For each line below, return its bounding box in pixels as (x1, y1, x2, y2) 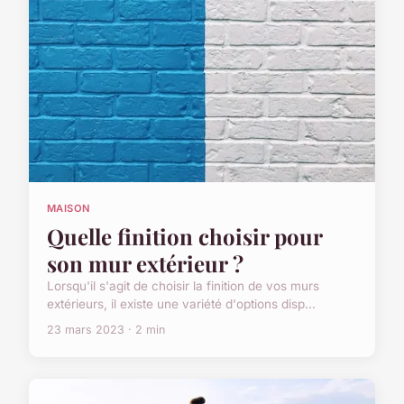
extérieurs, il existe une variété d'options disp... (47, 297, 316, 312)
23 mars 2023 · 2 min (47, 323, 165, 337)
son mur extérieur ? (47, 249, 243, 279)
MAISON (47, 201, 91, 215)
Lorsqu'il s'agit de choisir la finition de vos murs (47, 279, 319, 294)
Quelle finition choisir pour (47, 222, 322, 252)
